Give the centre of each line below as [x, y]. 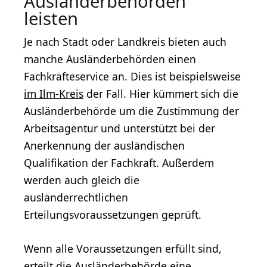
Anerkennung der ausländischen [104, 146]
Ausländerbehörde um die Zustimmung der [131, 111]
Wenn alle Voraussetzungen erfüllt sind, [123, 249]
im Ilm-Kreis [54, 94]
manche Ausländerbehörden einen [110, 59]
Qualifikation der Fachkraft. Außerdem [119, 163]
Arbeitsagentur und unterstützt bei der [119, 128]
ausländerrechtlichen [76, 198]
